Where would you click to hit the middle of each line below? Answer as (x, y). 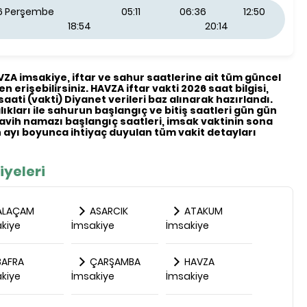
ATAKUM (203, 211)
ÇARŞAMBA (114, 262)
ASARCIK (108, 211)
